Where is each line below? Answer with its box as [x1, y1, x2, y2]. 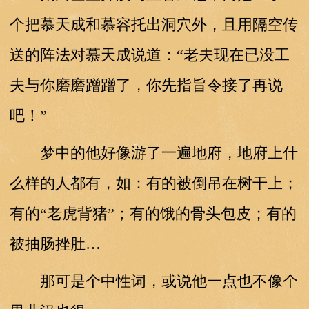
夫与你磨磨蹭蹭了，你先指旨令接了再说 [9, 76, 283, 94]
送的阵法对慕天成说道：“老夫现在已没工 [9, 46, 290, 63]
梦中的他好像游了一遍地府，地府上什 [9, 143, 298, 161]
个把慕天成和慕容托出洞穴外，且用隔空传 [9, 15, 298, 33]
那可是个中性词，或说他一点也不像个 [9, 272, 298, 290]
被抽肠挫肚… [9, 235, 101, 252]
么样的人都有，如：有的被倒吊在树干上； [9, 174, 298, 192]
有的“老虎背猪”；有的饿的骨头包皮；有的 [9, 204, 297, 222]
